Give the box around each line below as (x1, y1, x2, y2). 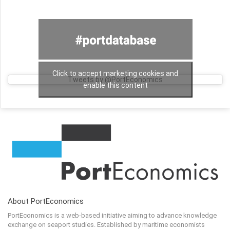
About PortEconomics (8, 197, 84, 206)
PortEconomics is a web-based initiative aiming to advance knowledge (8, 212, 217, 220)
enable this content (83, 81, 148, 90)
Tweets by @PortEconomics (68, 75, 163, 84)
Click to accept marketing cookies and (52, 69, 178, 78)
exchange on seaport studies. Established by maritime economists (8, 221, 205, 229)
